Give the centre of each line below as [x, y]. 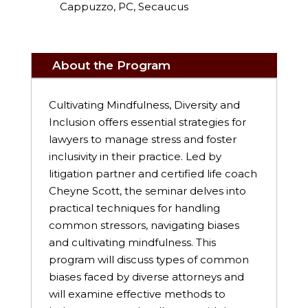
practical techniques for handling [134, 208]
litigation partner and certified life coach [153, 174]
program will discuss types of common [148, 260]
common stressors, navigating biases [144, 225]
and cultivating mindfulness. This [132, 243]
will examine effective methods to [137, 294]
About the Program [111, 66]
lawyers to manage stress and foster [142, 140]
